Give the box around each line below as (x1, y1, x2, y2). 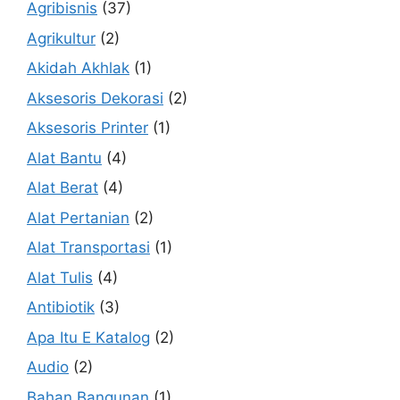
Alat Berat (27, 179, 98, 197)
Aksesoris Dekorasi (27, 88, 163, 107)
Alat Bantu (27, 148, 102, 167)
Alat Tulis (27, 268, 93, 287)
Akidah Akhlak (27, 59, 129, 78)
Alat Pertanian (27, 208, 129, 227)
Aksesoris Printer (27, 119, 148, 137)
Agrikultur (27, 29, 96, 47)
